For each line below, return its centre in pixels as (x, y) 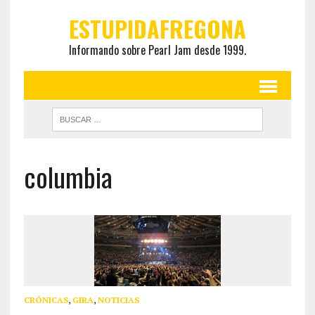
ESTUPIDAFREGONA (157, 28)
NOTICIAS (118, 300)
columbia (68, 176)
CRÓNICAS (46, 300)
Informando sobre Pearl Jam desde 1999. (157, 50)
